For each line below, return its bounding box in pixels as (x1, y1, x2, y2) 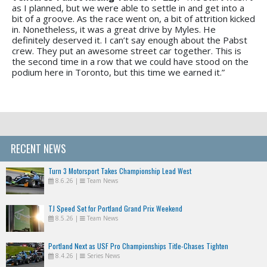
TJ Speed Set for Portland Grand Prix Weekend (48, 203, 182, 213)
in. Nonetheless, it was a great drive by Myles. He (12, 23, 216, 35)
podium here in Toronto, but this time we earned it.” (12, 66, 225, 78)
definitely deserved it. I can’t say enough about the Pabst (12, 33, 247, 46)
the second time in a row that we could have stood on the (12, 55, 249, 67)
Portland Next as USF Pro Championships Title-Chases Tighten (48, 240, 228, 251)
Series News (87, 251, 120, 260)
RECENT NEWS (11, 140, 66, 156)
